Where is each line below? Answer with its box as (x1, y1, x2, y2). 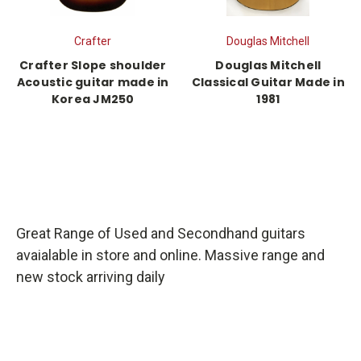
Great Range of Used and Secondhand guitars (16, 225, 305, 243)
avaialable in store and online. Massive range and (16, 247, 325, 264)
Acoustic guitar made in (16, 74, 169, 91)
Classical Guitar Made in (191, 74, 345, 91)
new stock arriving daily (16, 268, 165, 286)
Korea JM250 (51, 91, 135, 108)
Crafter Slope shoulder (19, 57, 167, 74)
